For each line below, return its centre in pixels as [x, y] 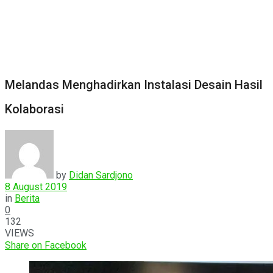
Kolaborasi [34, 109]
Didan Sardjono [101, 175]
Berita [27, 198]
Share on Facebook [46, 245]
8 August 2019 [36, 186]
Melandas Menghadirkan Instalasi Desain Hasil [134, 85]
